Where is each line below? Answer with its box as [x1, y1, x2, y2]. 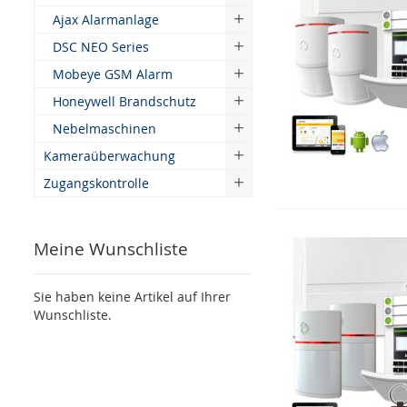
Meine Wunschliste [34, 237, 188, 261]
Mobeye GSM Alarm [53, 65, 173, 83]
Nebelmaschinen [53, 120, 156, 137]
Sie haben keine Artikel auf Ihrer [34, 288, 231, 305]
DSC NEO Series [53, 38, 149, 55]
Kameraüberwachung [44, 147, 175, 164]
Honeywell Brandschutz [53, 93, 196, 110]
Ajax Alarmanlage [53, 11, 159, 28]
